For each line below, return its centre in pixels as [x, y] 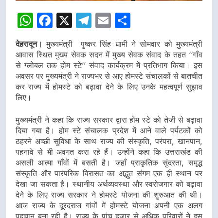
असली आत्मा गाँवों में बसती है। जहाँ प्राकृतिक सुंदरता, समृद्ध [109, 163]
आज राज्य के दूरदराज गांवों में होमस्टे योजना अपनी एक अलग [109, 206]
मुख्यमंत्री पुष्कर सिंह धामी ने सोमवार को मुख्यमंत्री [122, 44]
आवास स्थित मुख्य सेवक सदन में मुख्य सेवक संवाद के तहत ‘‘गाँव [109, 55]
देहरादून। [29, 44]
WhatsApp [72, 20]
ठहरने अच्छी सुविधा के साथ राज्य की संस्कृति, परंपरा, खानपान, [109, 141]
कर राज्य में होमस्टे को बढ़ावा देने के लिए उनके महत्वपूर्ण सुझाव [109, 87]
